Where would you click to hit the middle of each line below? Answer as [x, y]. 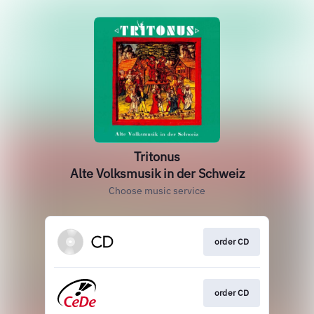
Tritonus [157, 157]
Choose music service [157, 191]
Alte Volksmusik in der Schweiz [157, 173]
